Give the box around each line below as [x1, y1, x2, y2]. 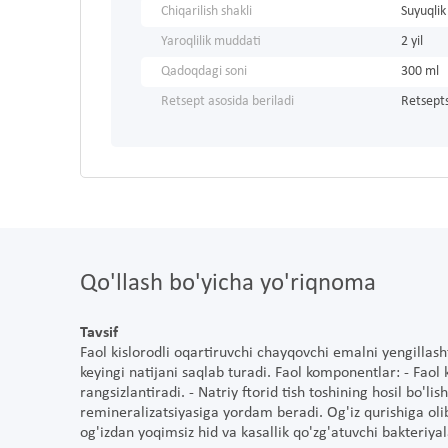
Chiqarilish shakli [161, 4, 252, 20]
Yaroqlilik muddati [161, 34, 261, 50]
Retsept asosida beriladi [161, 94, 294, 110]
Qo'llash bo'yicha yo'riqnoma [80, 271, 376, 297]
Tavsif [80, 325, 118, 342]
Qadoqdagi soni [161, 64, 247, 80]
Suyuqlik [401, 4, 446, 20]
